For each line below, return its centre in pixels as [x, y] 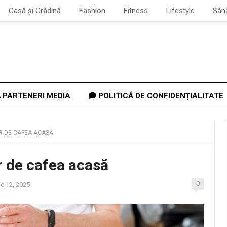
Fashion [92, 11]
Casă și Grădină [35, 11]
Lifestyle [180, 11]
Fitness [136, 11]
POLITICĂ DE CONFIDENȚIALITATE [160, 96]
